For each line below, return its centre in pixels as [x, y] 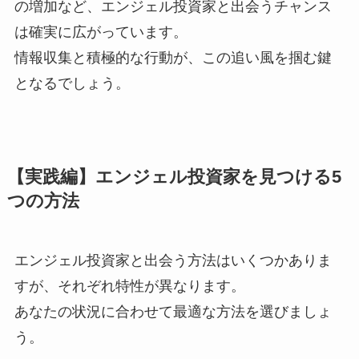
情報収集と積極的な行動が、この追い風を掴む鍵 [173, 58]
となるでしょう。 [72, 84]
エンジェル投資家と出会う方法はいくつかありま [173, 261]
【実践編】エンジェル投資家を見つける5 [174, 177]
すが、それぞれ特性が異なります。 [129, 286]
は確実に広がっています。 [101, 32]
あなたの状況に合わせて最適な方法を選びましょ [173, 312]
